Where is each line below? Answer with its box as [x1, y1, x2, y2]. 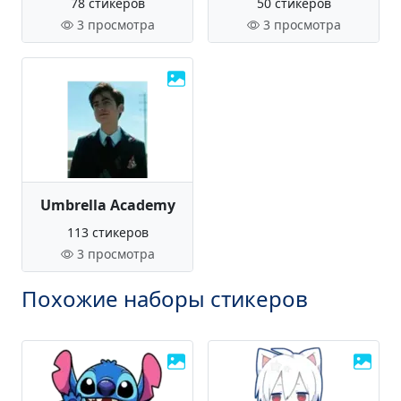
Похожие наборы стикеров [21, 284, 308, 313]
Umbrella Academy [39, 195, 175, 215]
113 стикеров [66, 224, 149, 241]
